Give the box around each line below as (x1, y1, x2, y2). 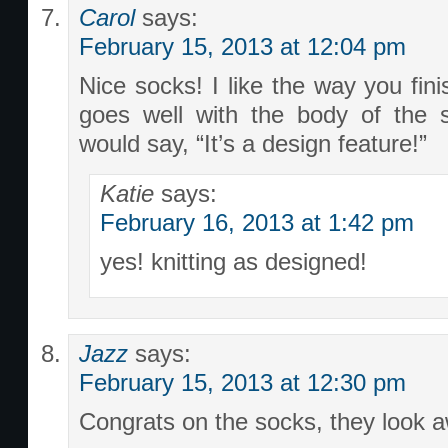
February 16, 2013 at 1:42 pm (100, 210, 414, 236)
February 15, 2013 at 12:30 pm (79, 370, 406, 396)
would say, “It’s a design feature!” (79, 131, 427, 157)
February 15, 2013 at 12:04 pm (79, 34, 406, 60)
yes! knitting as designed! (100, 249, 367, 275)
